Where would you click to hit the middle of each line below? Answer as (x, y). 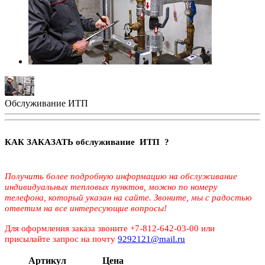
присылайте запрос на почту (61, 239)
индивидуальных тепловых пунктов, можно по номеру (111, 187)
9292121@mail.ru (151, 239)
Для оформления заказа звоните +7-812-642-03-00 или (110, 228)
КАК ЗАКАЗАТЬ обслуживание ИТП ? (87, 142)
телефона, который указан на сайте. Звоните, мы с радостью (128, 197)
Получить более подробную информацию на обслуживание (121, 176)
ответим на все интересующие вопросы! (87, 208)
